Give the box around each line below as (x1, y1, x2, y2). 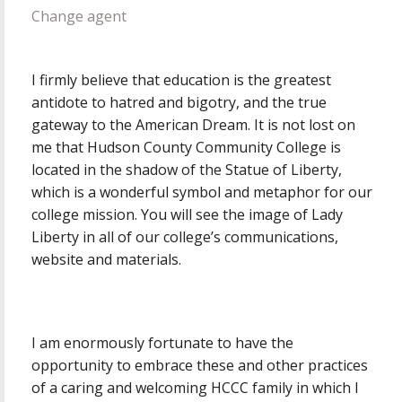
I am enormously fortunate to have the (31, 333, 293, 354)
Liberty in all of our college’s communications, (31, 227, 338, 248)
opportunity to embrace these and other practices (31, 355, 368, 376)
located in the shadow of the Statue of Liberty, (31, 160, 342, 180)
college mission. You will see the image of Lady (31, 205, 343, 225)
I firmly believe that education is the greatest (31, 70, 331, 91)
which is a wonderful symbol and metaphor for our (31, 182, 372, 203)
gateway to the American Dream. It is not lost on (31, 115, 355, 135)
